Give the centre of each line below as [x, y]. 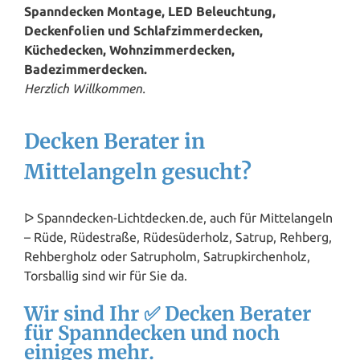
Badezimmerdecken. [86, 70]
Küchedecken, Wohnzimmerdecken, [129, 50]
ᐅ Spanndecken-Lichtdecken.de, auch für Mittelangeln [178, 217]
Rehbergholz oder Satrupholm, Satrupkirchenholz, [167, 256]
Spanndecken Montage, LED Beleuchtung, [150, 12]
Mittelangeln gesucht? [138, 172]
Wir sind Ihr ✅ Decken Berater [168, 313]
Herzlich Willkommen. [85, 89]
